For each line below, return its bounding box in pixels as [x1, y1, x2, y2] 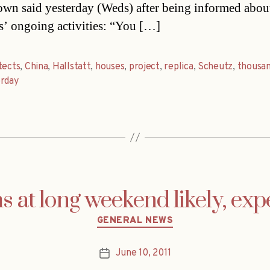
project [128, 61, 160, 74]
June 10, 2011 [115, 246, 171, 259]
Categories [134, 209, 187, 223]
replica [164, 61, 193, 74]
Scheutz [198, 61, 233, 74]
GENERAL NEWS [96, 215, 174, 227]
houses [95, 61, 125, 74]
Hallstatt [52, 61, 91, 74]
